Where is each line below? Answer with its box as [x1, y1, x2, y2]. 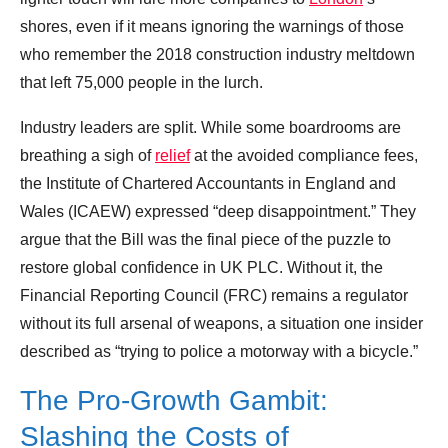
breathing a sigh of [20, 147, 155, 165]
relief [155, 147, 190, 165]
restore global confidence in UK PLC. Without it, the [20, 259, 383, 277]
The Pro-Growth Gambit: [20, 385, 328, 417]
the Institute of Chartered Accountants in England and [20, 175, 396, 193]
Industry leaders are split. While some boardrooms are [20, 119, 401, 137]
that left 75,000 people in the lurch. [20, 74, 263, 92]
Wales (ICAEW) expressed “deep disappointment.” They [20, 203, 416, 221]
